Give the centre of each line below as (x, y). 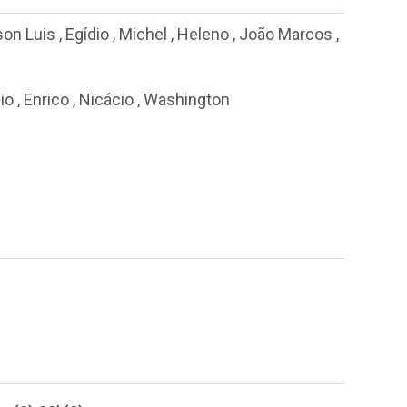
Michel (143, 34)
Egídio (87, 34)
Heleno (203, 34)
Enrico (46, 99)
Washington (187, 99)
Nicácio (106, 99)
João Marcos (286, 34)
